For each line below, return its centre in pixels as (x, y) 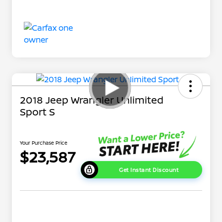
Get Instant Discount (149, 169)
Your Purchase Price (44, 142)
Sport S (37, 112)
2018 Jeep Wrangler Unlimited (92, 100)
